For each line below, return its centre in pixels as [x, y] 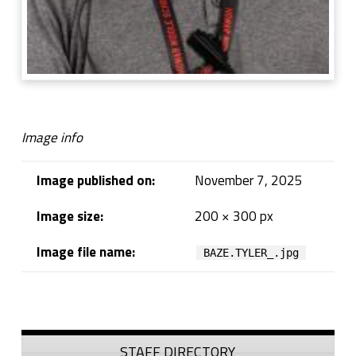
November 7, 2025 [248, 181]
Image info [52, 138]
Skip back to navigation [50, 297]
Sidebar [52, 330]
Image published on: [95, 181]
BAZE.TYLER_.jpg [252, 253]
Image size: [70, 217]
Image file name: [85, 252]
